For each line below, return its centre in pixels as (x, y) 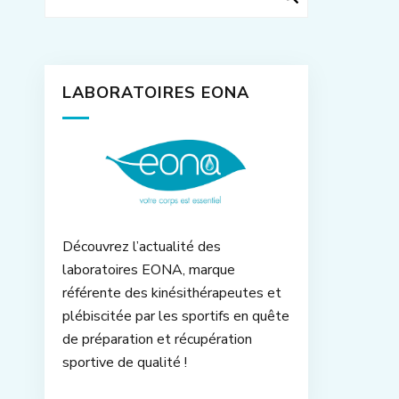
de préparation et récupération (157, 339)
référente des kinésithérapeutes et (172, 293)
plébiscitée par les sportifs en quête (176, 316)
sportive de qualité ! (125, 362)
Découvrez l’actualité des (142, 246)
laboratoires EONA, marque (149, 269)
